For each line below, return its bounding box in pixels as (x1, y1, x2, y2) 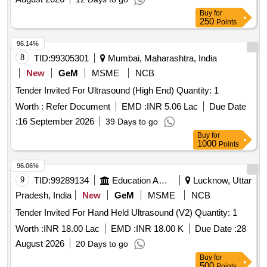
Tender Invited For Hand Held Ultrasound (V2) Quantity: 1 (195, 207, 237, 218)
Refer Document (44, 101, 110, 112)
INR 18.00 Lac (44, 223, 100, 234)
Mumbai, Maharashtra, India (105, 53, 217, 64)
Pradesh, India (15, 190, 72, 201)
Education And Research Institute (159, 175, 167, 186)
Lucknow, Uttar (191, 175, 252, 186)
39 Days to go (105, 117, 158, 127)
